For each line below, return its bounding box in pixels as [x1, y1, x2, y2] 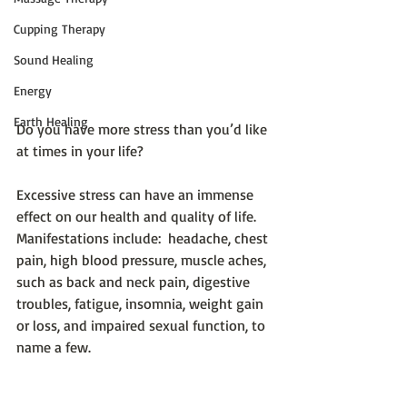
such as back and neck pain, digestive [16, 272, 253, 291]
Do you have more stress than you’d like [16, 119, 271, 138]
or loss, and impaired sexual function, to [16, 315, 269, 334]
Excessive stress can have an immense [16, 184, 257, 203]
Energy [14, 83, 52, 98]
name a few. [16, 337, 91, 356]
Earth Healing [14, 114, 88, 129]
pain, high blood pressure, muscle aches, [16, 250, 270, 269]
